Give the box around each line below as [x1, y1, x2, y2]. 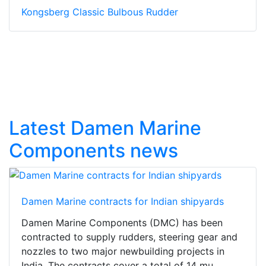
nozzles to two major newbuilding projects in [21, 245, 224, 258]
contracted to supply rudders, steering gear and [21, 231, 237, 243]
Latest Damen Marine [9, 116, 201, 140]
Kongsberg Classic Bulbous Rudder [21, 5, 178, 18]
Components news [9, 138, 178, 162]
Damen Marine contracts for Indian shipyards [21, 195, 224, 208]
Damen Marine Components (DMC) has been [21, 217, 223, 229]
